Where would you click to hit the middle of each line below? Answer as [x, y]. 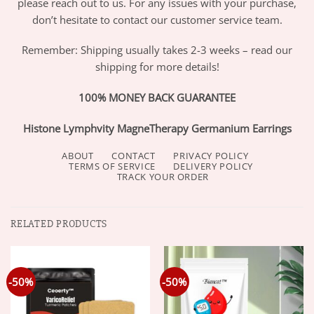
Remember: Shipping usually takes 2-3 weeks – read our [157, 50]
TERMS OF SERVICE [112, 166]
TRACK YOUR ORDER [163, 176]
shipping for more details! [157, 67]
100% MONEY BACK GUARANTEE [157, 98]
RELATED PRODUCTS [59, 224]
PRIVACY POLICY [211, 155]
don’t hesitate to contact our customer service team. [157, 19]
